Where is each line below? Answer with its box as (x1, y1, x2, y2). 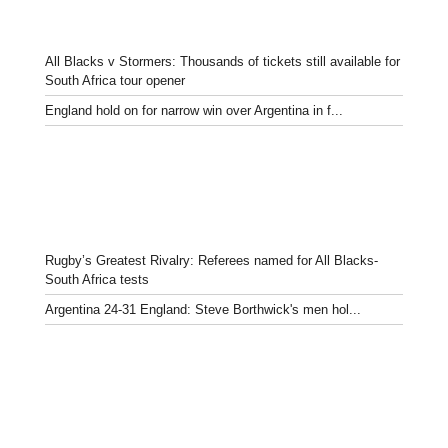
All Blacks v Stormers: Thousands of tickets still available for (45, 53, 400, 69)
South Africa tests (45, 271, 149, 287)
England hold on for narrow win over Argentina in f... (45, 102, 343, 118)
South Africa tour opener (45, 72, 185, 88)
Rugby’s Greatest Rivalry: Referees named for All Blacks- (45, 252, 378, 268)
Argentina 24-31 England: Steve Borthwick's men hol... (45, 301, 361, 317)
